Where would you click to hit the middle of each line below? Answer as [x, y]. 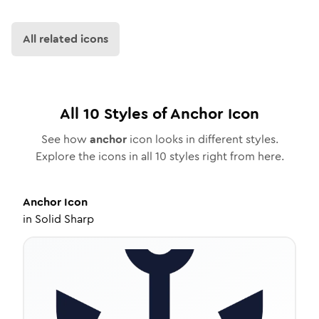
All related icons [66, 39]
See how [65, 139]
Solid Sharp [64, 219]
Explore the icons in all [95, 156]
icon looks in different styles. [202, 139]
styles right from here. [225, 156]
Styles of [135, 114]
